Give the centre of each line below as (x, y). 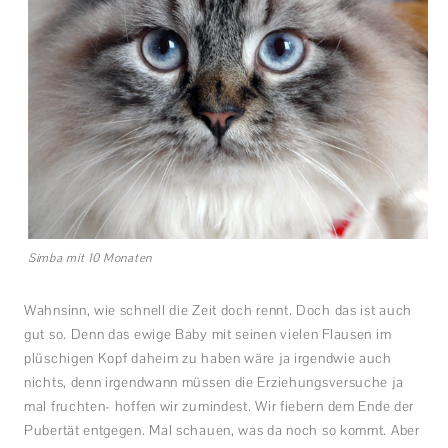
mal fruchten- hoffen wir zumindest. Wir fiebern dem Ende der (219, 406)
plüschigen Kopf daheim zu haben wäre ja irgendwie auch (208, 358)
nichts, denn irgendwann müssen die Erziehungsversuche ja (214, 382)
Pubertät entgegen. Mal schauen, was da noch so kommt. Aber (222, 430)
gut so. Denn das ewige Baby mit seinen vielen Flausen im (208, 334)
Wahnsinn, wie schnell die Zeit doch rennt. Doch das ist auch (218, 310)
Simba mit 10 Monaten (90, 258)
